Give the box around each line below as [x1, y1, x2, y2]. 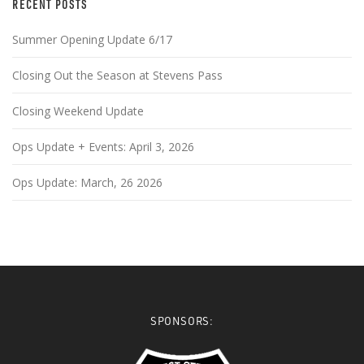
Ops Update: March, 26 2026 [12, 174, 162, 190]
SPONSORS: [149, 313, 214, 327]
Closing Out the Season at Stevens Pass [12, 67, 223, 83]
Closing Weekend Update [12, 102, 144, 119]
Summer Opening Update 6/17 [12, 31, 172, 47]
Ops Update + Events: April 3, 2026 [12, 138, 194, 154]
